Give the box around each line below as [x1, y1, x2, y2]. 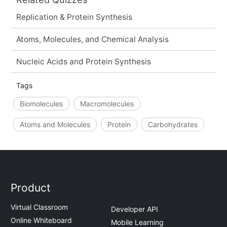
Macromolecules [80, 99, 134, 108]
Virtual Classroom [11, 203, 68, 212]
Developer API [111, 204, 158, 213]
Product [11, 181, 51, 195]
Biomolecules [19, 99, 63, 108]
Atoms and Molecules [19, 120, 90, 129]
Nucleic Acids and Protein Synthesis [16, 56, 151, 66]
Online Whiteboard [11, 216, 72, 225]
